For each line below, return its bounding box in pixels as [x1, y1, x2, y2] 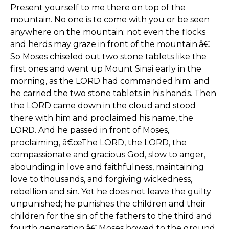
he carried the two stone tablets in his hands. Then [10, 88, 216, 98]
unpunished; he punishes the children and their [10, 199, 206, 209]
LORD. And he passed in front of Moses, [10, 125, 169, 135]
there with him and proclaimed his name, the [10, 113, 193, 123]
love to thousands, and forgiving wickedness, [10, 174, 192, 184]
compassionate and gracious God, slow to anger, [10, 150, 205, 159]
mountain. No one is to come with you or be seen [10, 15, 210, 25]
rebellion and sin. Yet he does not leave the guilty [10, 187, 211, 196]
